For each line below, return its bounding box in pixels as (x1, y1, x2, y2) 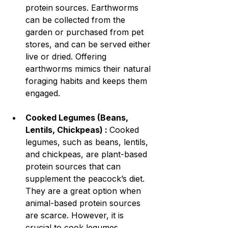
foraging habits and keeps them (25, 76, 150, 87)
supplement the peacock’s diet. (25, 174, 147, 184)
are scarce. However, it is (25, 210, 126, 221)
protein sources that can (25, 161, 123, 172)
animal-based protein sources (25, 198, 143, 209)
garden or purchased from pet (25, 27, 146, 38)
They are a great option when (25, 186, 144, 196)
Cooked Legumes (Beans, (25, 112, 130, 123)
